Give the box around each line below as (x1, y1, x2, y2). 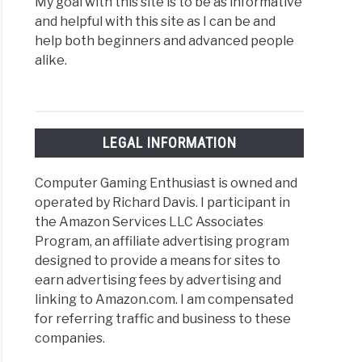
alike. (35, 53, 68, 69)
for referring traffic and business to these (35, 310, 292, 326)
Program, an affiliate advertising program (35, 233, 290, 249)
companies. (35, 330, 106, 346)
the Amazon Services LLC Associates (35, 213, 264, 229)
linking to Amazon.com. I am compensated (35, 291, 294, 307)
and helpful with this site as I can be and (35, 14, 276, 30)
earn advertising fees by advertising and (35, 271, 282, 288)
